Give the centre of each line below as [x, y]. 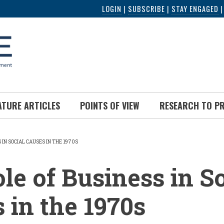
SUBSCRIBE [146, 8]
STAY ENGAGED [195, 8]
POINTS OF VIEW [110, 105]
